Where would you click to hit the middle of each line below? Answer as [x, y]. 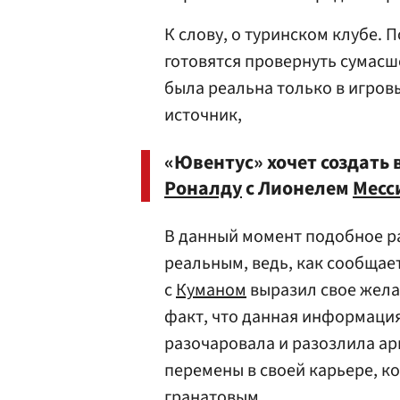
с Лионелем [297, 188]
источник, [203, 115]
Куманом [211, 290]
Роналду [203, 188]
